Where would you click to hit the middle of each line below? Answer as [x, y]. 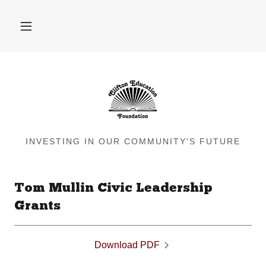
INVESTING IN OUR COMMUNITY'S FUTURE [133, 141]
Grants [37, 206]
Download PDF [127, 245]
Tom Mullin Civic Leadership [113, 189]
